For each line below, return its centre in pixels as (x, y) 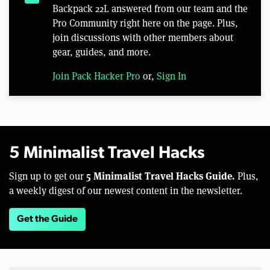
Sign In (171, 77)
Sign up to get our (48, 177)
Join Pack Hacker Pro (96, 77)
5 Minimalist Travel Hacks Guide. (161, 176)
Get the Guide (47, 220)
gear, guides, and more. (102, 52)
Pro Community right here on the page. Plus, (145, 24)
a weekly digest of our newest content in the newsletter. (126, 191)
